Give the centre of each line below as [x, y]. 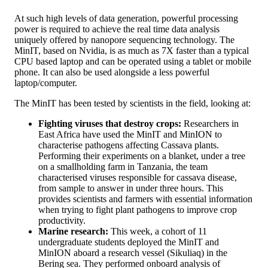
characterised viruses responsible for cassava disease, [138, 177]
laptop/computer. [46, 83]
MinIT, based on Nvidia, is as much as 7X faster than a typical [132, 50]
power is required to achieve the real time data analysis [117, 29]
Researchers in [211, 123]
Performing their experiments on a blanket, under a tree [142, 156]
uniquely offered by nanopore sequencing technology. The [124, 39]
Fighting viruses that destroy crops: [111, 123]
